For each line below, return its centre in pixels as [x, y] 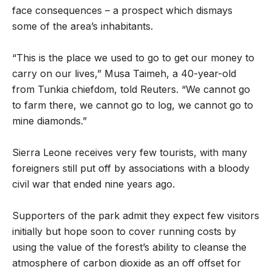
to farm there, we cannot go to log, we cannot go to [133, 105]
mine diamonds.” [49, 121]
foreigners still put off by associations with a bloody [131, 168]
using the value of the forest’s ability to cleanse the [129, 247]
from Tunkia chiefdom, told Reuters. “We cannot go [131, 89]
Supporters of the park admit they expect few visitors [136, 216]
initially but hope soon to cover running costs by [124, 231]
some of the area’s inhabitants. [83, 26]
